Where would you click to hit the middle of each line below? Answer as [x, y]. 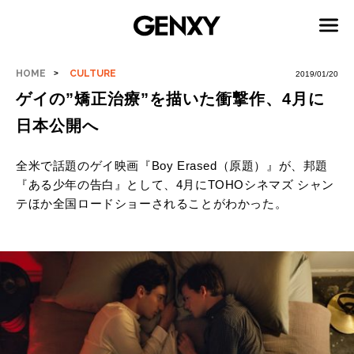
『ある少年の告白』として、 [96, 185]
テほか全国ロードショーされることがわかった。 [152, 203]
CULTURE [93, 73]
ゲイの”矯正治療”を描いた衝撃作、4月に [170, 99]
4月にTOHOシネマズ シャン [255, 185]
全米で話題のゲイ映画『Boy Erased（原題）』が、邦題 [172, 166]
